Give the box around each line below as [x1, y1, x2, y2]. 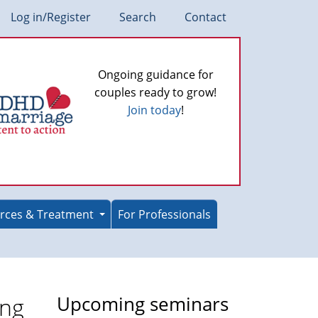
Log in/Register [11, 9, 91, 25]
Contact [185, 9, 226, 25]
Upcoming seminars [57, 292, 229, 317]
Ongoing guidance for [97, 67, 214, 82]
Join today [127, 102, 181, 118]
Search [119, 9, 156, 25]
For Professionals [118, 207, 211, 222]
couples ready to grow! [94, 84, 216, 100]
